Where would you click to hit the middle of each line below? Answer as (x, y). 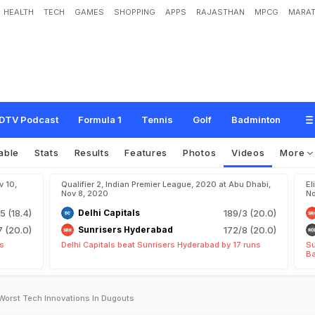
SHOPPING (135, 12)
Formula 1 (100, 120)
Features (146, 153)
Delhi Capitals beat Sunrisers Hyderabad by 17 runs (161, 245)
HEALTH (19, 12)
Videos (248, 153)
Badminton (256, 120)
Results (92, 153)
